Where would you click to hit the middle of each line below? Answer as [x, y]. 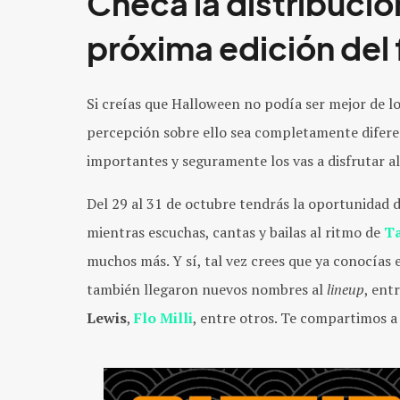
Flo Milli [163, 317]
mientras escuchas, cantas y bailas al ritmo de [235, 232]
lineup [346, 289]
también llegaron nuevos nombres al [207, 289]
